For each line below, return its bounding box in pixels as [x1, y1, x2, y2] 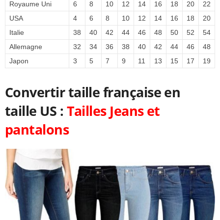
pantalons [5, 120, 69, 138]
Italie [9, 28, 24, 36]
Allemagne [9, 42, 42, 51]
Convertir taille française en [5, 82, 181, 101]
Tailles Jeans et [66, 101, 160, 120]
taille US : [5, 101, 67, 120]
